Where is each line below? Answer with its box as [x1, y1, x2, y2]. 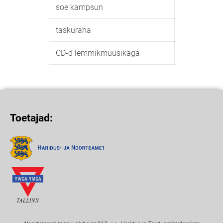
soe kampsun [55, 2, 103, 12]
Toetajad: [10, 112, 53, 124]
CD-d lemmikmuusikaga [55, 48, 140, 58]
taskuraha [55, 25, 91, 35]
